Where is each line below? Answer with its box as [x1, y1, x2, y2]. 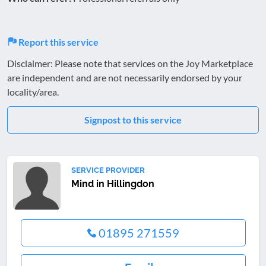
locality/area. [7, 85, 59, 97]
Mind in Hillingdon [71, 178, 154, 189]
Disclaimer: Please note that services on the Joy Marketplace [7, 57, 253, 69]
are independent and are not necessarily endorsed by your [7, 71, 242, 83]
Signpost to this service [84, 113, 182, 125]
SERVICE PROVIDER [71, 165, 145, 175]
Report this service [17, 36, 99, 47]
